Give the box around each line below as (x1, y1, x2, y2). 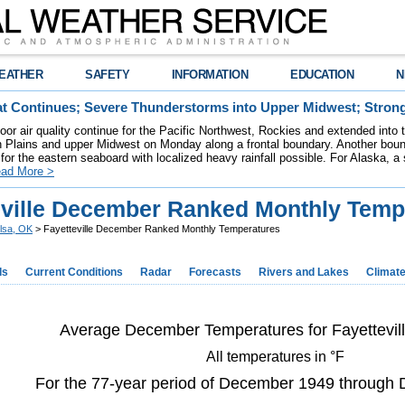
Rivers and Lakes (259, 266, 349, 278)
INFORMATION (172, 68, 249, 81)
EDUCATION (290, 68, 354, 81)
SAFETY (85, 68, 130, 81)
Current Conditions (25, 266, 123, 278)
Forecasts (189, 266, 241, 278)
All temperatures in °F (205, 349, 344, 364)
